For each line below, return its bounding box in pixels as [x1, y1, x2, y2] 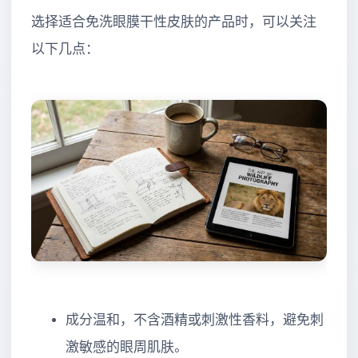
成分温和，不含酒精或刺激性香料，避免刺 [65, 312, 324, 328]
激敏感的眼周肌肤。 [65, 340, 188, 356]
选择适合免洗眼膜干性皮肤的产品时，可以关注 [31, 14, 316, 30]
